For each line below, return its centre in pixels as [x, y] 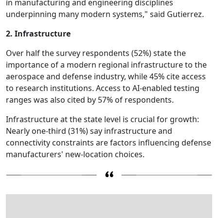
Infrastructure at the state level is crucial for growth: [102, 119]
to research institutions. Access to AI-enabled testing [103, 88]
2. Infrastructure [38, 33]
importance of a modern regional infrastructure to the [106, 64]
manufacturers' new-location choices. [75, 154]
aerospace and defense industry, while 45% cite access [106, 76]
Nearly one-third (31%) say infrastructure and [89, 131]
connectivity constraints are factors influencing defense [109, 142]
